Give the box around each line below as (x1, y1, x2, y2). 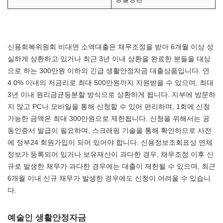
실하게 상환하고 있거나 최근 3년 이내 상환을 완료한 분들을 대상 (7, 55, 211, 63)
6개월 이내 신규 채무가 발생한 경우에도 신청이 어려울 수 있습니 (7, 174, 211, 182)
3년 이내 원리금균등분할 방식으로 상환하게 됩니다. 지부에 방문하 (7, 91, 216, 99)
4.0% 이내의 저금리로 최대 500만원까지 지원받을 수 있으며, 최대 (7, 79, 214, 87)
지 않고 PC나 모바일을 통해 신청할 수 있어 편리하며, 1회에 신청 (7, 103, 210, 111)
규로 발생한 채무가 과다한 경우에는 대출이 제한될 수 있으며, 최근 (7, 162, 216, 170)
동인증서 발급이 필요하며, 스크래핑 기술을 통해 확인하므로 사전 (7, 126, 212, 134)
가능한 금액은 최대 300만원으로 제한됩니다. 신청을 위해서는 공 (7, 114, 210, 122)
